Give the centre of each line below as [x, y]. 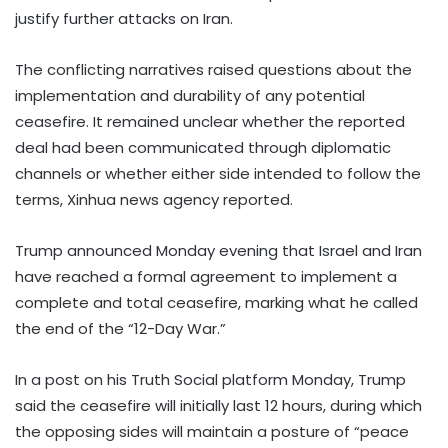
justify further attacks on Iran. [124, 19]
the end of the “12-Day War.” [120, 329]
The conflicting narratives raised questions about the [213, 70]
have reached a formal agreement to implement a [206, 277]
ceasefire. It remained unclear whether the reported [210, 122]
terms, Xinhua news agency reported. [154, 200]
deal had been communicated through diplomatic [203, 148]
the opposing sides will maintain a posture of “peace [212, 432]
